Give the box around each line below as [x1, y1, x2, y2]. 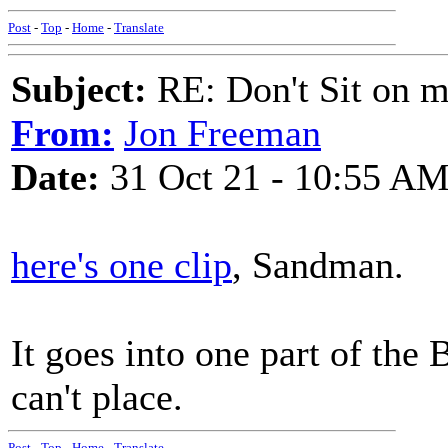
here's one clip [11, 244, 232, 286]
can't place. [11, 376, 183, 418]
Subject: [11, 68, 147, 110]
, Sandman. [232, 244, 404, 286]
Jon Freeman [124, 112, 321, 154]
